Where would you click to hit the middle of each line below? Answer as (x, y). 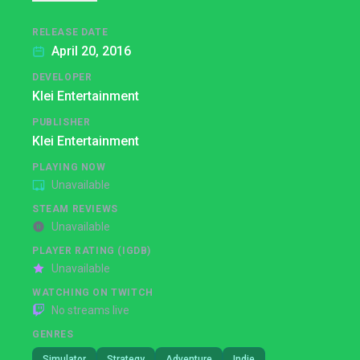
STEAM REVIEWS (75, 209)
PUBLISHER (61, 122)
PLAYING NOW (69, 167)
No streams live (90, 310)
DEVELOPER (62, 77)
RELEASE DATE (70, 32)
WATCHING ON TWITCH (93, 292)
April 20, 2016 (91, 51)
